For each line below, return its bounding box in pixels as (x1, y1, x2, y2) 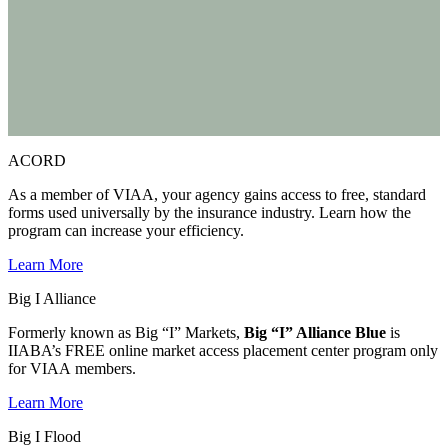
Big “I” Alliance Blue (244, 324, 386, 341)
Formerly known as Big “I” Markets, (8, 324, 244, 341)
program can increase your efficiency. (8, 222, 244, 239)
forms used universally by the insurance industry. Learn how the (8, 204, 411, 221)
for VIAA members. (8, 360, 136, 377)
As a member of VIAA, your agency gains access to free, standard (8, 186, 426, 203)
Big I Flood (8, 428, 81, 445)
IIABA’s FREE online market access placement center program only (8, 342, 438, 359)
